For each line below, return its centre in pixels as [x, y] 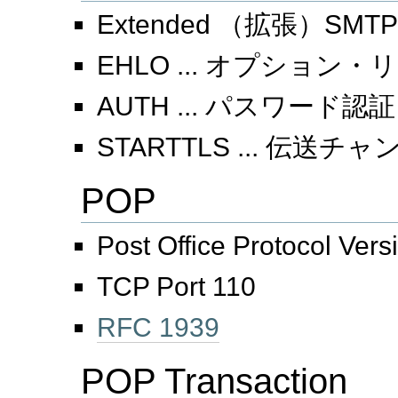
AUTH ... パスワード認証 [246, 106]
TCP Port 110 [176, 287]
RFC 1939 [158, 328]
